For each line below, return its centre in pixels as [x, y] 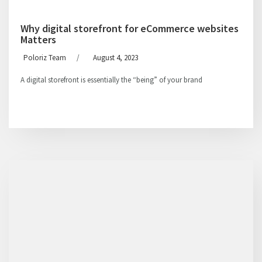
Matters [38, 39]
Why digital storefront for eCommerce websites [130, 28]
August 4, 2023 [116, 58]
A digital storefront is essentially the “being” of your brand [111, 80]
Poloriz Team [45, 58]
